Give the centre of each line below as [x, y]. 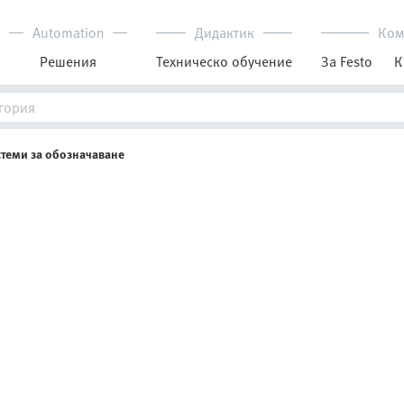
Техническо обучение [224, 61]
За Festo [347, 61]
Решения [68, 61]
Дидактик [224, 32]
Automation [68, 32]
